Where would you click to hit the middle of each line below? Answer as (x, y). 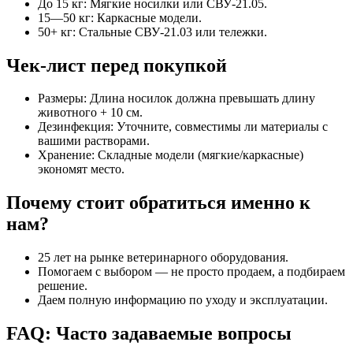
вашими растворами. (94, 141)
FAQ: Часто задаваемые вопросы (149, 334)
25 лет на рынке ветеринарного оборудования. (163, 258)
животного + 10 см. (90, 113)
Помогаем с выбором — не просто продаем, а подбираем (191, 272)
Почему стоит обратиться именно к (158, 203)
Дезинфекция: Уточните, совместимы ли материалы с (183, 127)
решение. (63, 286)
